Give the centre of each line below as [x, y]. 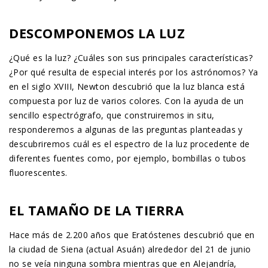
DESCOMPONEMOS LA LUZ [97, 33]
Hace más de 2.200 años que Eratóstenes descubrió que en [132, 235]
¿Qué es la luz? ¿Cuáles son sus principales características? [131, 58]
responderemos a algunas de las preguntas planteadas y [126, 130]
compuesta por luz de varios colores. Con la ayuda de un [127, 101]
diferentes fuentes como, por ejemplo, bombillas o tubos [128, 159]
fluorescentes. [38, 173]
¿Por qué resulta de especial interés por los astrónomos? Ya [134, 72]
